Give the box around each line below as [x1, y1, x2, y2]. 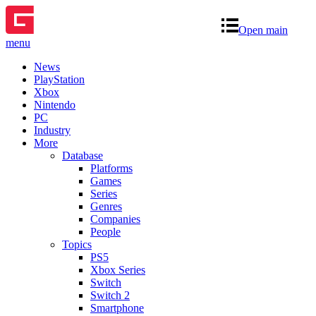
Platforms [90, 162, 133, 174]
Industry [34, 123, 71, 136]
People [90, 225, 121, 238]
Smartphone [90, 301, 144, 314]
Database [62, 149, 103, 162]
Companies [90, 212, 140, 225]
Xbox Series [90, 263, 145, 276]
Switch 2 [90, 288, 130, 301]
